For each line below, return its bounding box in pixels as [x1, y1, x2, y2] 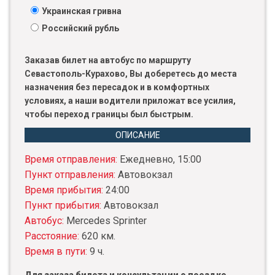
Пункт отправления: [25, 169, 118, 181]
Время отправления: [25, 153, 120, 166]
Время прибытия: [25, 184, 106, 196]
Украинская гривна [42, 6, 122, 17]
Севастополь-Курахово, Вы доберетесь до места [25, 69, 237, 79]
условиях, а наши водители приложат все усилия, [25, 96, 236, 106]
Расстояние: [25, 230, 82, 242]
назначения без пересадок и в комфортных [25, 82, 209, 93]
